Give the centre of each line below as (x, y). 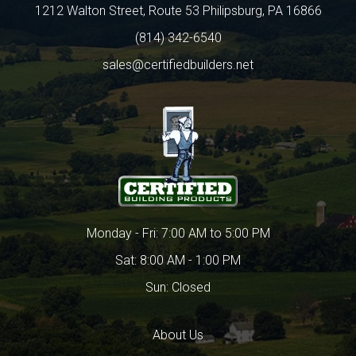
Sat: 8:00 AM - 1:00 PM (178, 261)
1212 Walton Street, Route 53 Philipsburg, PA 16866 (178, 11)
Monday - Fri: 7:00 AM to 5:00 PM (178, 234)
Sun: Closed (178, 288)
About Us (178, 335)
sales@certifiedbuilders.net (178, 65)
